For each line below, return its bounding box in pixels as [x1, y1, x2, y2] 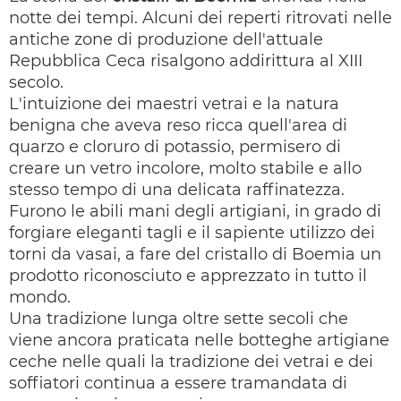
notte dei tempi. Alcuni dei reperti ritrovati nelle [9, 8, 392, 28]
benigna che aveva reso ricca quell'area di [9, 115, 347, 135]
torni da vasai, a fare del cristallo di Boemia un [9, 244, 381, 264]
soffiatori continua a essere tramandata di [9, 373, 347, 393]
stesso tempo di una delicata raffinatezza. [9, 180, 345, 200]
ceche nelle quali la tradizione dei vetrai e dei [9, 352, 373, 371]
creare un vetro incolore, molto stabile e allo [9, 158, 362, 178]
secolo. [9, 73, 68, 92]
